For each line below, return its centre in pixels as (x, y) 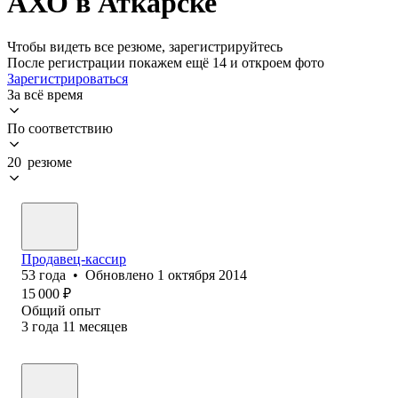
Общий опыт (61, 310)
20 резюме (40, 162)
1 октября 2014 (202, 275)
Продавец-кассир (74, 259)
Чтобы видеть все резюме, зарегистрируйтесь (145, 46)
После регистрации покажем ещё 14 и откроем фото (166, 62)
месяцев (103, 326)
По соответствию (60, 128)
